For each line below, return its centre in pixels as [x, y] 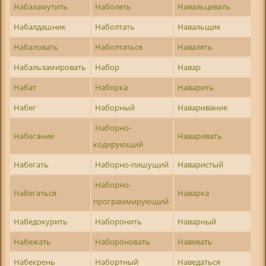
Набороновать [123, 241]
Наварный [197, 221]
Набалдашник [40, 26]
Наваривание [203, 107]
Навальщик [199, 26]
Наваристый [201, 164]
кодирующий [118, 144]
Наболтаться [119, 47]
